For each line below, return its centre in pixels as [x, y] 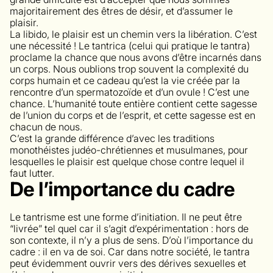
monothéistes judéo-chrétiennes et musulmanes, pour [129, 150]
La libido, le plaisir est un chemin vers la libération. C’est [133, 34]
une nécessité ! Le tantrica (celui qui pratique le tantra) [130, 45]
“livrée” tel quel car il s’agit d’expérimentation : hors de [129, 228]
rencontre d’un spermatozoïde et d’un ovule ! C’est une [129, 92]
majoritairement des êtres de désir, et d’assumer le [121, 11]
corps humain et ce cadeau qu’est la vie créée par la [125, 80]
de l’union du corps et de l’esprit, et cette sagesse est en [133, 115]
